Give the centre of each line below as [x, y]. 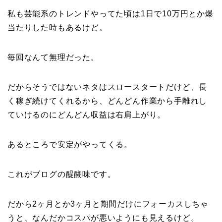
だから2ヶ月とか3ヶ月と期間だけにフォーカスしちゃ [108, 204]
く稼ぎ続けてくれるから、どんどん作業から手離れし [108, 101]
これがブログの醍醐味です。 [62, 174]
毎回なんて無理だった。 [53, 57]
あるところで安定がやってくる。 [70, 145]
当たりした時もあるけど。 [57, 28]
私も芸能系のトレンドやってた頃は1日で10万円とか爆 [111, 14]
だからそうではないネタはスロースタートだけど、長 [108, 87]
